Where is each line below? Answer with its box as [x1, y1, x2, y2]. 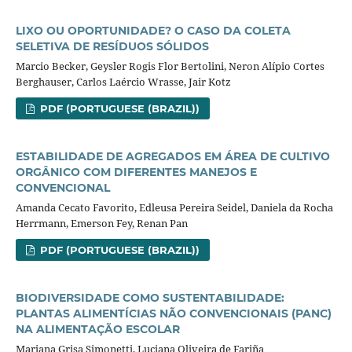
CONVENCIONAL [15, 180, 110, 195]
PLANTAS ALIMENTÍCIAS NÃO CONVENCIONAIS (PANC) [15, 306, 332, 321]
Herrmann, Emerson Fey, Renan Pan [15, 215, 188, 230]
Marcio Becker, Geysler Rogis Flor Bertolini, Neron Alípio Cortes [15, 58, 324, 73]
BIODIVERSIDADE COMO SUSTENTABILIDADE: [15, 290, 284, 305]
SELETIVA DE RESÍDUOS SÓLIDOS [15, 38, 209, 53]
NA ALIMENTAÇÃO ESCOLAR [15, 321, 180, 336]
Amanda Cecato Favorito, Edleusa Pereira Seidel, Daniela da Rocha [15, 200, 333, 214]
